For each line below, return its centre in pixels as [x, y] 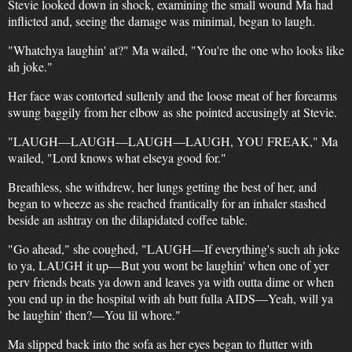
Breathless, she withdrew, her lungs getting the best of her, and [162, 187]
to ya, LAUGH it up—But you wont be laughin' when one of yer [168, 265]
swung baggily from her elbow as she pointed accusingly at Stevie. [172, 112]
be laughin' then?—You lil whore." [94, 315]
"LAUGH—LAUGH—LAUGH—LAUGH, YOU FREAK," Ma [172, 141]
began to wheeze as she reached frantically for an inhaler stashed [167, 203]
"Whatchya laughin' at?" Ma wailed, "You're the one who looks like [176, 50]
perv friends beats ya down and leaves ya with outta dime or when [170, 282]
